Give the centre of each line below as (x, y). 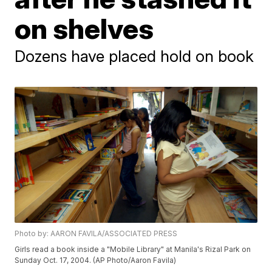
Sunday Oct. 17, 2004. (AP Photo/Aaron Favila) (96, 260)
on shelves (84, 29)
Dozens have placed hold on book (134, 56)
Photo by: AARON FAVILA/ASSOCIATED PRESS (96, 234)
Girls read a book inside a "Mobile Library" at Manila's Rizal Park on (133, 250)
